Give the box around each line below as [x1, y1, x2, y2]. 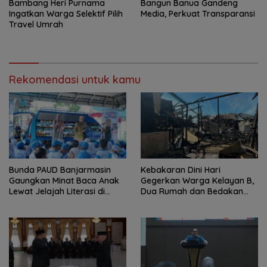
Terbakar [141, 197, 178, 208]
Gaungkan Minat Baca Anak [9, 175, 119, 187]
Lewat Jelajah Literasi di [9, 186, 105, 197]
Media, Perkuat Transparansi [141, 8, 255, 20]
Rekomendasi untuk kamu [9, 73, 141, 87]
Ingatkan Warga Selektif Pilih [9, 8, 123, 20]
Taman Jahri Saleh [9, 197, 83, 208]
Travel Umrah [9, 19, 63, 30]
